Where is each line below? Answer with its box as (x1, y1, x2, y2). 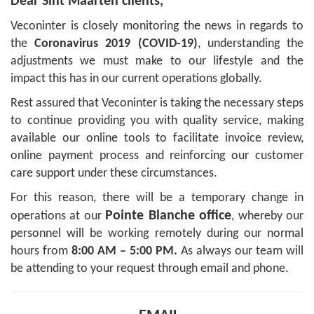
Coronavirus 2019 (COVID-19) (34, 37, 198, 50)
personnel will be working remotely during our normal (11, 227, 303, 240)
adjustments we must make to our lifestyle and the (11, 55, 303, 68)
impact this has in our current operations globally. (11, 72, 262, 86)
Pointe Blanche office (105, 209, 232, 223)
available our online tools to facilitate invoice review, (11, 132, 303, 145)
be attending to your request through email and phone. (11, 262, 289, 275)
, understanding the (197, 37, 304, 50)
